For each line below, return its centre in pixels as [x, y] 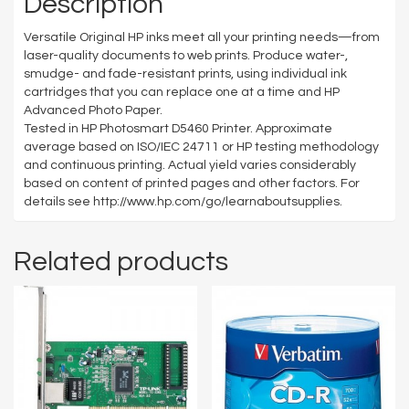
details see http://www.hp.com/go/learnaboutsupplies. [183, 201]
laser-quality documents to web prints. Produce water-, [186, 55]
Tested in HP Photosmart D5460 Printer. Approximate [178, 128]
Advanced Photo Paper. [93, 110]
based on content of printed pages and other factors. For [192, 183]
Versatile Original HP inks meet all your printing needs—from [202, 37]
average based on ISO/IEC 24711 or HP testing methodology [201, 147]
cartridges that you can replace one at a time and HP [182, 92]
